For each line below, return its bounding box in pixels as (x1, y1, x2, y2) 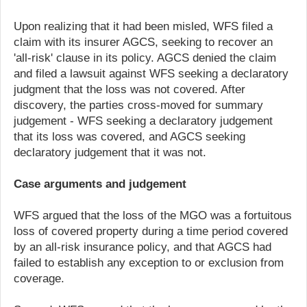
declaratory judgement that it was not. (14, 146, 206, 158)
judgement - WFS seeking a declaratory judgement (14, 114, 273, 127)
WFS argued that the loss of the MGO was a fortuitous (14, 209, 292, 221)
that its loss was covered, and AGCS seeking (14, 130, 245, 143)
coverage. (14, 272, 64, 284)
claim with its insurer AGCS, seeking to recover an (14, 36, 273, 48)
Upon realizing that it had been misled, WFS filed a (14, 20, 273, 32)
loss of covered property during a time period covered (14, 225, 288, 237)
